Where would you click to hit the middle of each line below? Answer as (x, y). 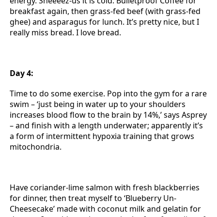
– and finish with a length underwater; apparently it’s (106, 125)
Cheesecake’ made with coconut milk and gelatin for (105, 209)
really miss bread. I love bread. (65, 32)
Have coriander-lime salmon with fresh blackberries (105, 187)
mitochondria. (36, 147)
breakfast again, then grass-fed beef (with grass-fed (105, 11)
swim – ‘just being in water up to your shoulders (98, 104)
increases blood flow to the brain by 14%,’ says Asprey (108, 115)
